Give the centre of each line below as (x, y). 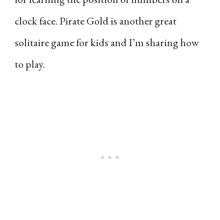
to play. (30, 64)
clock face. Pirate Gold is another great (96, 21)
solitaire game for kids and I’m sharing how (107, 42)
